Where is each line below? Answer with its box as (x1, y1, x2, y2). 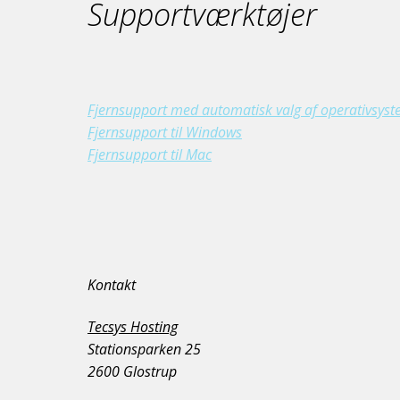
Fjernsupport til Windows (87, 122, 242, 143)
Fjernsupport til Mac (87, 145, 212, 165)
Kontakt (87, 275, 136, 296)
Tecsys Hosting (87, 316, 178, 337)
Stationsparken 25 (87, 338, 201, 359)
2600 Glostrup (87, 361, 177, 381)
